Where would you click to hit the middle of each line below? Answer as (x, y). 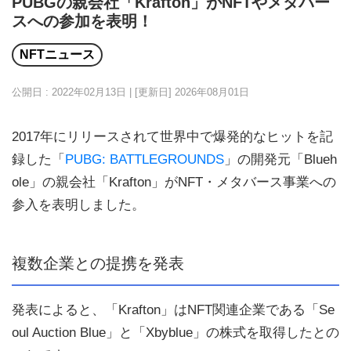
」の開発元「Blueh (280, 159)
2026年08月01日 (212, 92)
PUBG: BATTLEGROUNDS (145, 159)
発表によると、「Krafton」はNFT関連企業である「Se (173, 310)
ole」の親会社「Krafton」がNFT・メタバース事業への (174, 182)
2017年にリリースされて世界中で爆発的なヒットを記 (172, 136)
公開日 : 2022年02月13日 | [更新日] (93, 92)
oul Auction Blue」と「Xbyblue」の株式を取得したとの (175, 333)
